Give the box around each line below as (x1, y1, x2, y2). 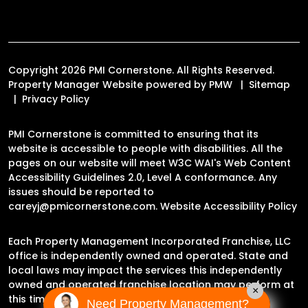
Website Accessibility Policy (160, 199, 297, 213)
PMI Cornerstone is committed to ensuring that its (8, 126, 258, 141)
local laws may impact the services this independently (8, 263, 282, 277)
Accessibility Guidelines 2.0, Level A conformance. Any (8, 170, 277, 184)
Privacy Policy (22, 91, 89, 106)
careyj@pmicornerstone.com (8, 199, 155, 213)
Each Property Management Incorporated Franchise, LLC (8, 234, 291, 248)
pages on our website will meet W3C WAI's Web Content (8, 155, 291, 170)
